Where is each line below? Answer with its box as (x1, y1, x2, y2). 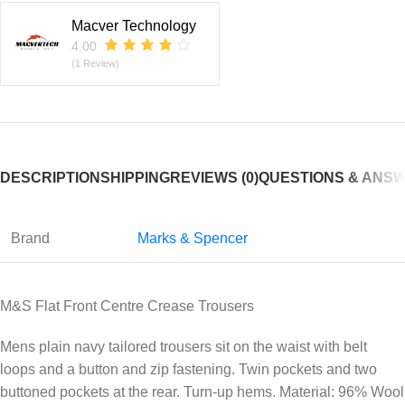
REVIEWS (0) (170, 170, 259, 186)
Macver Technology (71, 18, 196, 34)
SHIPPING (100, 170, 170, 186)
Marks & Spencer (137, 231, 248, 247)
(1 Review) (71, 58, 119, 70)
